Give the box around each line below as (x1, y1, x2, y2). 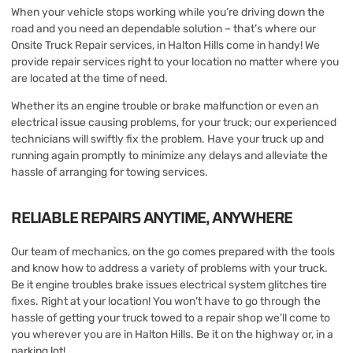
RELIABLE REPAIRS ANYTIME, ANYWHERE (11, 205, 293, 231)
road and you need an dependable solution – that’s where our (11, 21, 316, 35)
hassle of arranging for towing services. (11, 165, 208, 179)
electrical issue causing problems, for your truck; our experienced (11, 115, 336, 129)
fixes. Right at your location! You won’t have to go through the (11, 295, 321, 309)
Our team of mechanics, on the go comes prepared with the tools (11, 245, 335, 259)
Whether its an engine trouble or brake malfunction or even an (11, 98, 318, 113)
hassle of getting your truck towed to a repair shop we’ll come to (11, 311, 330, 325)
